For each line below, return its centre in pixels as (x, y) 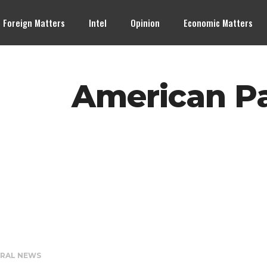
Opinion (145, 23)
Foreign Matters (34, 23)
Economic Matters (218, 23)
